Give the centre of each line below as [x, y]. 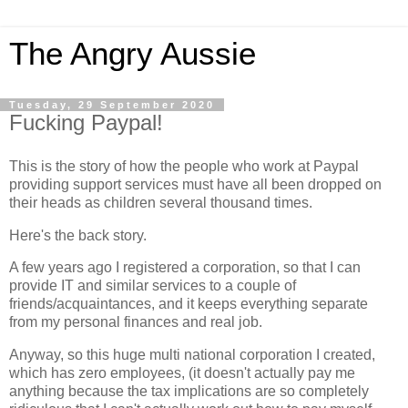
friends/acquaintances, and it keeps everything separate [189, 304]
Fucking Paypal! [86, 122]
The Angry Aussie [133, 54]
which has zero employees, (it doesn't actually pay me [182, 373]
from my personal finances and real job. [136, 322]
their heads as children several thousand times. [161, 202]
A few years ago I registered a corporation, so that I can [185, 268]
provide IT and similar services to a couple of [153, 286]
